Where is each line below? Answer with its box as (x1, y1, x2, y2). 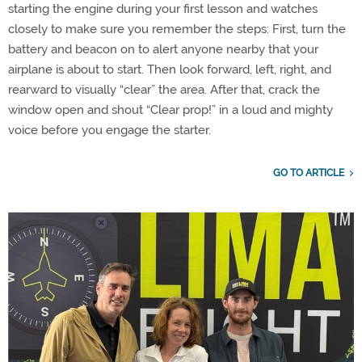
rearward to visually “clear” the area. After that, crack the (8, 82, 320, 97)
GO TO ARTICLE (273, 166, 344, 179)
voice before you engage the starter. (8, 122, 211, 137)
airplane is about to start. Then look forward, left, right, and (8, 61, 331, 77)
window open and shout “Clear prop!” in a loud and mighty (8, 102, 333, 117)
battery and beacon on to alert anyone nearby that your (8, 41, 318, 57)
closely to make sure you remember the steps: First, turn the (8, 21, 346, 36)
